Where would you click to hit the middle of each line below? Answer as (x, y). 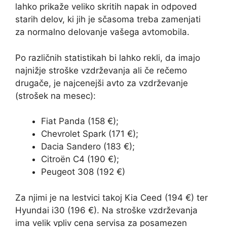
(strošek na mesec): (55, 96)
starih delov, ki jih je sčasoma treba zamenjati (108, 20)
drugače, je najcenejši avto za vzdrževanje (102, 83)
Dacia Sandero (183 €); (88, 147)
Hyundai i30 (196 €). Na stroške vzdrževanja (106, 210)
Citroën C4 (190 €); (80, 159)
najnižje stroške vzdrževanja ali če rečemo (101, 70)
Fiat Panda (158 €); (80, 121)
